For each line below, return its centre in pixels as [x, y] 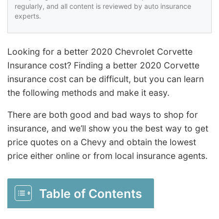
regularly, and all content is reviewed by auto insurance [103, 6]
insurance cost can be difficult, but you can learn [106, 79]
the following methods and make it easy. [88, 92]
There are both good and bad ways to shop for [103, 115]
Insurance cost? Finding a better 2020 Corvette [103, 65]
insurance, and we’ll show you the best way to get [108, 129]
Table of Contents [91, 194]
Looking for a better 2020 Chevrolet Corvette [100, 51]
